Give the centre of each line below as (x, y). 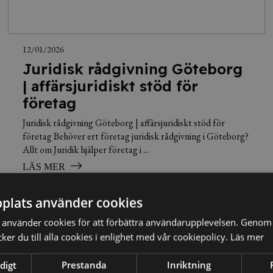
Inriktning (189, 265)
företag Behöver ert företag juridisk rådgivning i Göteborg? (136, 136)
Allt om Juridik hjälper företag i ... (86, 149)
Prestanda (84, 265)
